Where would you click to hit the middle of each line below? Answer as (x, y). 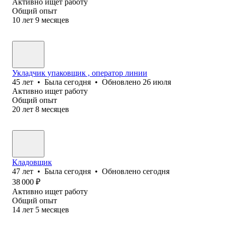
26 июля (157, 82)
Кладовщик (32, 162)
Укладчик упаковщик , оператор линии (80, 73)
